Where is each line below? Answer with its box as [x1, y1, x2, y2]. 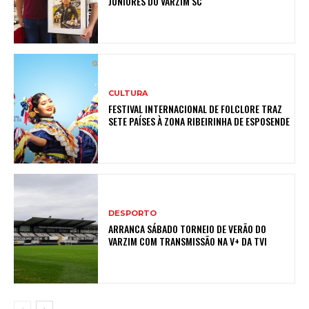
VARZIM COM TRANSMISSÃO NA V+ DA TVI [108, 233, 268, 248]
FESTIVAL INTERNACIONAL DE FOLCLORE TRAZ [108, 101, 283, 116]
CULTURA [108, 88, 148, 98]
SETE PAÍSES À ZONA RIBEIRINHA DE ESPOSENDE [108, 113, 290, 128]
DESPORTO [108, 208, 157, 218]
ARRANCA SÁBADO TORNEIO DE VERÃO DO [108, 221, 267, 236]
